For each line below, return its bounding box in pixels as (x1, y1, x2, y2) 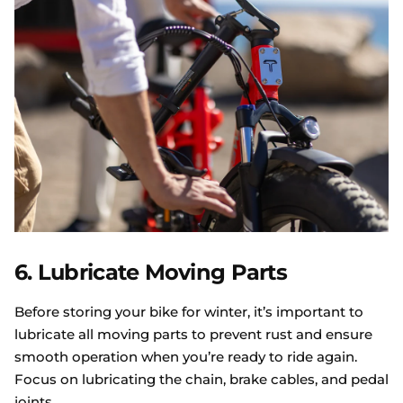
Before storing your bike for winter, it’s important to (14, 303, 363, 321)
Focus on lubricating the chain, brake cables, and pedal (14, 371, 389, 389)
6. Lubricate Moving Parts (14, 259, 287, 286)
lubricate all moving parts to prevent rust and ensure (14, 326, 372, 344)
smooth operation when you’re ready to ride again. (14, 348, 357, 366)
